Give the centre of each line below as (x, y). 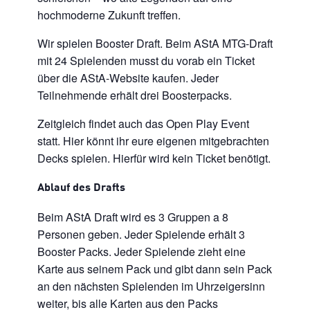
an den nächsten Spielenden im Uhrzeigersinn (151, 286)
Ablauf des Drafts (81, 189)
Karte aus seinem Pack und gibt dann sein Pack (155, 269)
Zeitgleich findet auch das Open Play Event (143, 124)
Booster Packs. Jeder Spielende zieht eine (142, 252)
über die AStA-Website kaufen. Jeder (128, 78)
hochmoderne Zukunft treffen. (109, 15)
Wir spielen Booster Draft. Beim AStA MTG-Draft (155, 44)
